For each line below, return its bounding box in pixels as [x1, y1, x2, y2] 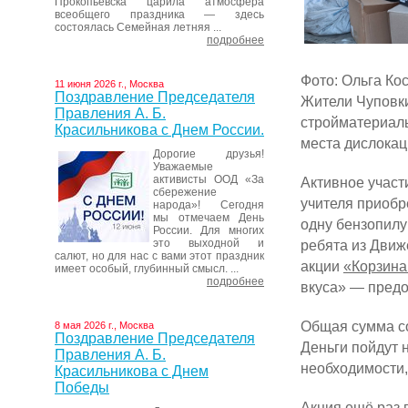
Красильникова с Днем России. [55, 122, 264, 138]
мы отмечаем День [153, 211, 264, 224]
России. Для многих [153, 224, 264, 237]
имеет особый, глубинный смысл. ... [55, 262, 239, 275]
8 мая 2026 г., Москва [55, 320, 154, 331]
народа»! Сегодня [153, 199, 264, 211]
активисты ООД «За [153, 173, 264, 186]
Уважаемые [153, 160, 213, 173]
